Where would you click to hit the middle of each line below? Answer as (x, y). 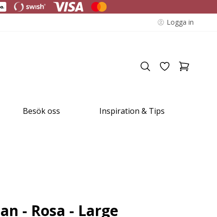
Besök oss (42, 111)
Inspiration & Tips (132, 111)
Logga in (180, 22)
